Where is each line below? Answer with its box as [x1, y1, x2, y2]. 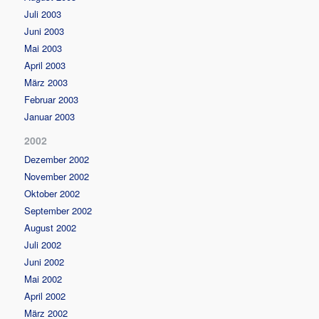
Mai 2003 [24, 41, 63, 55]
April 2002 [24, 288, 66, 303]
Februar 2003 [24, 92, 79, 106]
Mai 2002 [24, 271, 63, 286]
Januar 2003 [24, 109, 75, 123]
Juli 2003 [24, 6, 62, 21]
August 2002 [24, 220, 77, 234]
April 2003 [24, 58, 66, 72]
